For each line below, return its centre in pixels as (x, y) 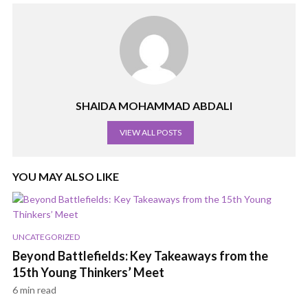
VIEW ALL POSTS (151, 132)
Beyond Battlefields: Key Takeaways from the (140, 256)
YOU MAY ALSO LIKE (66, 176)
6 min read (34, 290)
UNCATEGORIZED (46, 237)
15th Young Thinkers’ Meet (88, 273)
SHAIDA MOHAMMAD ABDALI (154, 106)
